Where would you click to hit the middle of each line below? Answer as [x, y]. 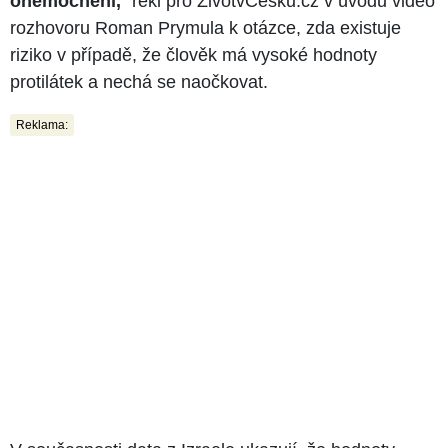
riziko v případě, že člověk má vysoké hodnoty [193, 54]
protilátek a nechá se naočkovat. [139, 81]
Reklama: [42, 124]
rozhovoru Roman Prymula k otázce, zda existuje [205, 27]
